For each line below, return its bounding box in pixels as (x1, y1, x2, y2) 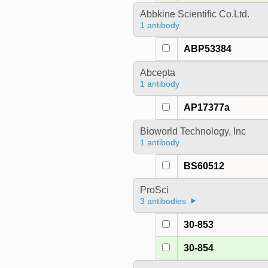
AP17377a (184, 102, 230, 113)
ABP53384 (184, 44, 232, 54)
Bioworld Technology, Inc (139, 126, 246, 137)
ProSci (139, 185, 169, 196)
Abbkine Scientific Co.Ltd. (139, 9, 249, 20)
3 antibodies (139, 196, 186, 206)
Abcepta (139, 68, 175, 78)
